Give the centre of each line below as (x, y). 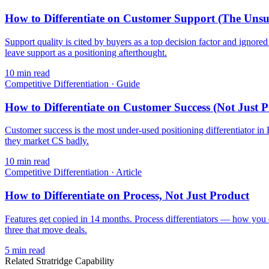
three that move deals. (46, 229)
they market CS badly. (47, 141)
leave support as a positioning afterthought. (86, 52)
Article (129, 172)
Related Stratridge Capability (59, 261)
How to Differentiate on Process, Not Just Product (127, 196)
